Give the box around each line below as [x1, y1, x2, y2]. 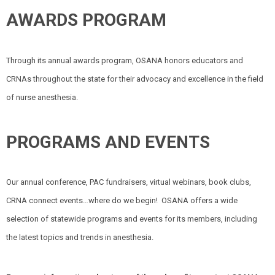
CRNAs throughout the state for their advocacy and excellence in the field [6, 74, 263, 83]
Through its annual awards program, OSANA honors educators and [6, 55, 243, 65]
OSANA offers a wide [161, 196, 238, 205]
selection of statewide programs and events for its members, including [6, 214, 257, 223]
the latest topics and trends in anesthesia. [6, 233, 153, 242]
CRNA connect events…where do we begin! [6, 196, 158, 205]
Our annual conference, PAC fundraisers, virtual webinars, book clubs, [6, 177, 251, 187]
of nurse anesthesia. [6, 92, 78, 102]
